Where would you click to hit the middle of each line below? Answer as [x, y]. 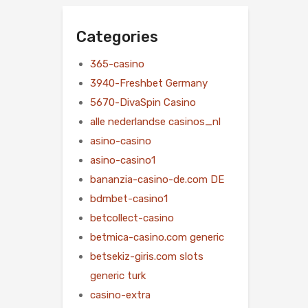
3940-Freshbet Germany [149, 83]
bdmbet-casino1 [129, 198]
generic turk [118, 275]
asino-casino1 [123, 160]
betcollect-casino [132, 218]
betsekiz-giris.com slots [147, 256]
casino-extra [120, 295]
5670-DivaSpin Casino [143, 102]
